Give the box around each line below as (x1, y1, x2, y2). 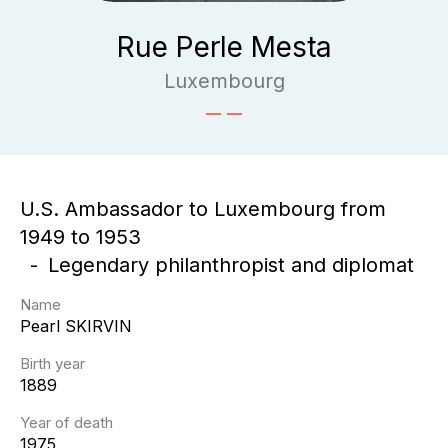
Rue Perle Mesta (116, 30, 332, 64)
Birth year (20, 354, 85, 373)
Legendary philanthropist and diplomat (48, 253, 414, 277)
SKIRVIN (65, 316, 132, 336)
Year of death (20, 413, 113, 432)
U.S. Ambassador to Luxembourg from (20, 197, 386, 221)
